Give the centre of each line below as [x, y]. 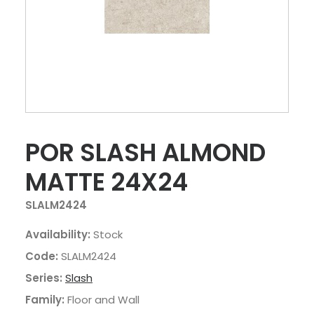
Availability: [58, 234]
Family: [45, 300]
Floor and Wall [103, 300]
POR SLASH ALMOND [145, 152]
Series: [44, 278]
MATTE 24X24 [107, 182]
